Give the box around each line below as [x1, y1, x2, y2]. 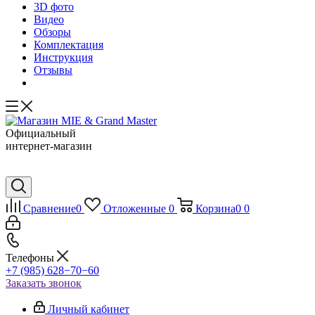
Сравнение [23, 202, 76, 214]
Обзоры [34, 26, 71, 38]
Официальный [6, 127, 76, 139]
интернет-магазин [6, 140, 92, 152]
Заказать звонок [6, 277, 82, 289]
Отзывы [34, 64, 72, 76]
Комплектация [34, 39, 103, 51]
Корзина [195, 202, 236, 214]
